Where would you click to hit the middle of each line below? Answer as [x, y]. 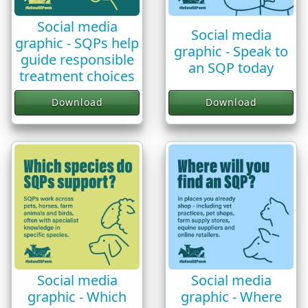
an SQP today [231, 67]
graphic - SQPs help [77, 43]
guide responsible [77, 59]
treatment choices [77, 76]
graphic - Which [77, 296]
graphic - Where [231, 296]
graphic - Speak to [231, 51]
